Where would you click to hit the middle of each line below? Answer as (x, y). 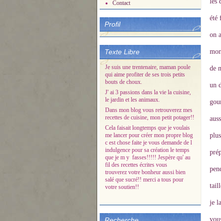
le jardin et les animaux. (132, 100)
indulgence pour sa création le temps (147, 150)
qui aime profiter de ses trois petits (145, 74)
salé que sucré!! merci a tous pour (144, 180)
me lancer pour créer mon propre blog (149, 135)
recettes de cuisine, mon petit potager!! (150, 117)
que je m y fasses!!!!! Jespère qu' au (148, 157)
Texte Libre (122, 52)
